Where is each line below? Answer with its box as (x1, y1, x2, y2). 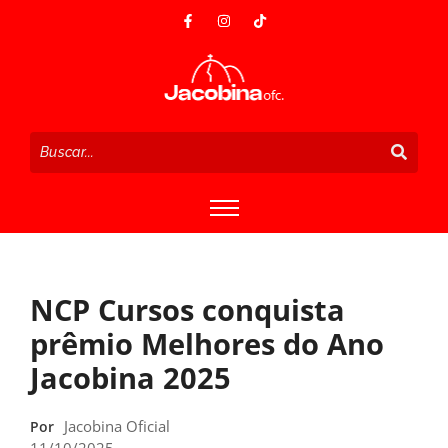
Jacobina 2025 (30, 357, 231, 397)
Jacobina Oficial (64, 415, 170, 436)
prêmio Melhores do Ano (30, 323, 384, 363)
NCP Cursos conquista (30, 289, 345, 329)
